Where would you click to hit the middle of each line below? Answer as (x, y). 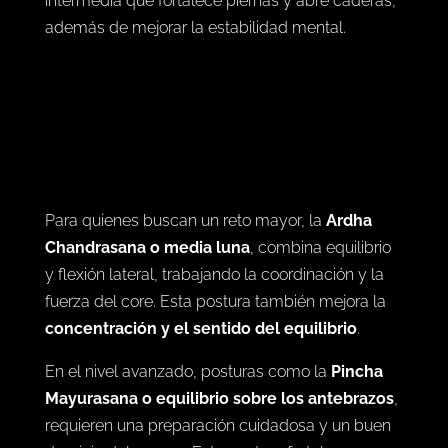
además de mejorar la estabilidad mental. (195, 27)
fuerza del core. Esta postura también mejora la (215, 356)
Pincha (356, 426)
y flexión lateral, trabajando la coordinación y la (214, 329)
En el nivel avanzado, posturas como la (187, 426)
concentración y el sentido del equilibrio (200, 383)
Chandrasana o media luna (147, 302)
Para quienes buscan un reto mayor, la (185, 275)
